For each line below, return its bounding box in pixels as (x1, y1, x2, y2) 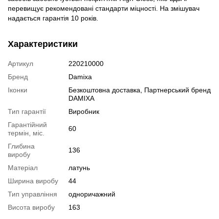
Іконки (8, 86, 27, 94)
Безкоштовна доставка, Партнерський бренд (68, 86, 211, 94)
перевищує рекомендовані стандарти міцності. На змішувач (8, 4, 199, 12)
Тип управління (8, 190, 57, 198)
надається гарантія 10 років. (8, 14, 98, 22)
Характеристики (8, 39, 78, 49)
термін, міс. (8, 129, 44, 137)
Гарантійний (8, 121, 47, 129)
